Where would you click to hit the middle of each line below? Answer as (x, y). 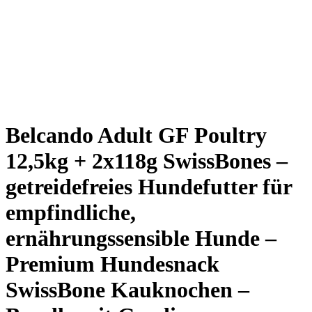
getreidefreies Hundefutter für (149, 187)
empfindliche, (71, 213)
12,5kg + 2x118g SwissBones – (147, 161)
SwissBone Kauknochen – (127, 290)
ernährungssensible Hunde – (141, 239)
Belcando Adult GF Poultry (136, 135)
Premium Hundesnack (112, 264)
